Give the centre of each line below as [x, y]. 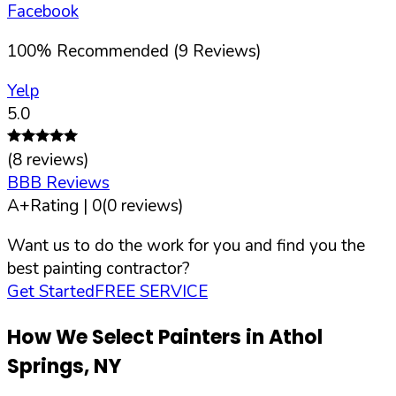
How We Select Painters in [138, 338]
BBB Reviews [58, 183]
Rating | [61, 206]
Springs [46, 367]
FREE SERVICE [151, 291]
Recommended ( [118, 51]
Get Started [51, 291]
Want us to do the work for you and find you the [186, 245]
